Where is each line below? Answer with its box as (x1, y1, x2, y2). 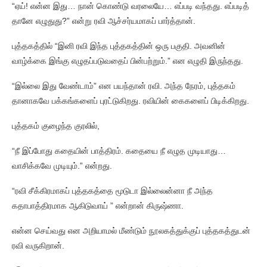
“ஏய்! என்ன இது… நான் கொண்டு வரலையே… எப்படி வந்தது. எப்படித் (12, 1, 249, 11)
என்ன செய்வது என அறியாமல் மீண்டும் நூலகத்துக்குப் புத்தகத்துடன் (12, 226, 250, 235)
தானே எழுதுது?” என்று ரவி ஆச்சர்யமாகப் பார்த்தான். (12, 16, 195, 26)
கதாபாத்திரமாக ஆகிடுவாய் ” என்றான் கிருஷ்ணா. (12, 201, 184, 210)
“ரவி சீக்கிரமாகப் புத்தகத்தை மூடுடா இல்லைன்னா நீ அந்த (12, 186, 213, 195)
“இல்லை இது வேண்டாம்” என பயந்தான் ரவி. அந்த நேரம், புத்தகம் (12, 81, 235, 91)
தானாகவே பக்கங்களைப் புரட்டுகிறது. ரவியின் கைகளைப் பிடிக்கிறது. (12, 96, 249, 105)
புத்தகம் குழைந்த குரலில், (12, 121, 100, 131)
